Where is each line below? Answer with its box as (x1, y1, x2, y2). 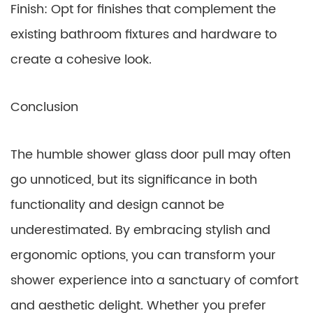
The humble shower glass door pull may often (10, 145, 291, 165)
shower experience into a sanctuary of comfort (10, 270, 298, 291)
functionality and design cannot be (10, 195, 224, 215)
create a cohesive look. (10, 50, 152, 70)
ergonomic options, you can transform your (10, 245, 276, 265)
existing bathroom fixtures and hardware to (10, 24, 277, 45)
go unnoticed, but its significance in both (10, 170, 257, 190)
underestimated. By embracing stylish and (10, 220, 270, 240)
